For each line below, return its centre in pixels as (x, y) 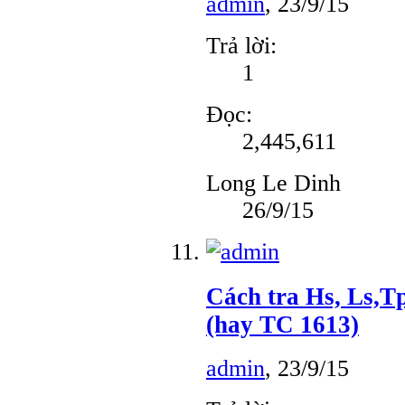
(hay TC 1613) (283, 324)
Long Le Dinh (273, 183)
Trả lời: (241, 45)
